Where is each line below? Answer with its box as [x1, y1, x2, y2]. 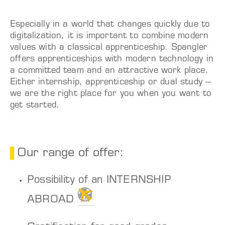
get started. [10, 101, 60, 110]
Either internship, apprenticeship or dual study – [10, 78, 211, 87]
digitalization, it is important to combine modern [10, 32, 209, 41]
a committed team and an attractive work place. [10, 66, 208, 75]
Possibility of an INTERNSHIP [27, 175, 171, 186]
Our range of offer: [17, 148, 124, 160]
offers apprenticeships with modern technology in [10, 55, 214, 64]
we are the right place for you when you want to [10, 89, 212, 98]
